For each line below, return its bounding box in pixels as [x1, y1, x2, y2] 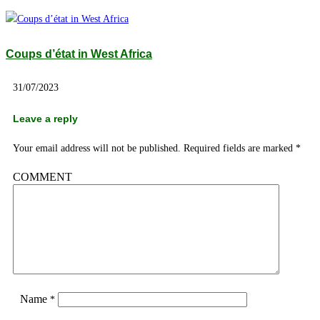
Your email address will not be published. [13, 143, 181, 154]
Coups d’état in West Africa [6, 47, 152, 60]
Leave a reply [13, 113, 78, 125]
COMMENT [13, 171, 72, 184]
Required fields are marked [184, 143, 296, 154]
